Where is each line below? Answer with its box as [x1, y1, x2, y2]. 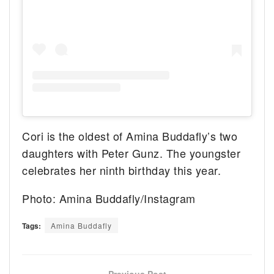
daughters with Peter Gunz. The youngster [22, 144, 241, 161]
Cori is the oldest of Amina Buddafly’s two [22, 127, 238, 144]
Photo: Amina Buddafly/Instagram [22, 190, 196, 206]
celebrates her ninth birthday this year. [22, 161, 221, 178]
